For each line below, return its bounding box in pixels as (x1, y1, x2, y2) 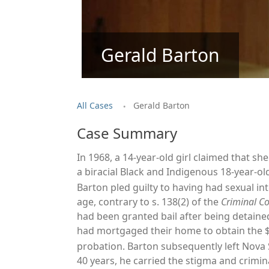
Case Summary (77, 123, 177, 144)
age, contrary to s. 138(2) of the (77, 195, 221, 209)
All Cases (77, 100, 113, 112)
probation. (77, 240, 127, 253)
